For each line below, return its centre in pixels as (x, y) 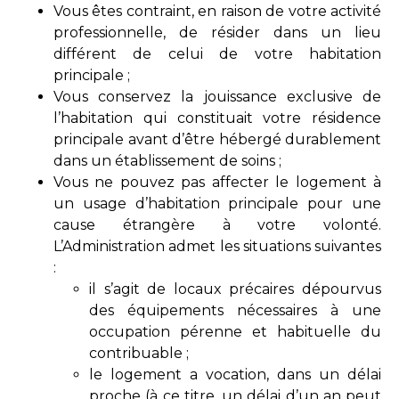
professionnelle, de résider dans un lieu (217, 32)
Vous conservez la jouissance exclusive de (217, 96)
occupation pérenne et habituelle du (235, 331)
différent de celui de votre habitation (217, 53)
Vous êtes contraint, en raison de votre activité (217, 11)
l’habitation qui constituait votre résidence (217, 118)
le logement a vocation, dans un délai (235, 374)
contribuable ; (139, 353)
